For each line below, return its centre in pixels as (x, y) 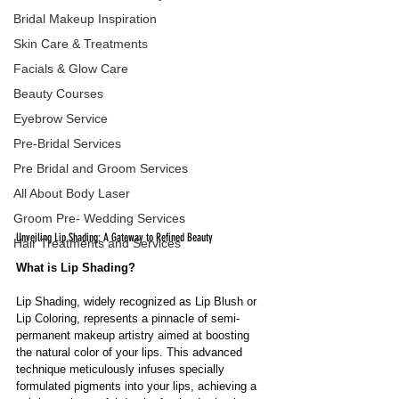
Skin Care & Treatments (81, 44)
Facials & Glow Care (71, 69)
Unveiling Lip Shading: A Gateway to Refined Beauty (114, 237)
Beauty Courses (58, 94)
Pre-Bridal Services (67, 143)
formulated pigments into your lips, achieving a (138, 386)
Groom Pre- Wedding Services (99, 218)
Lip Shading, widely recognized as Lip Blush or (138, 301)
